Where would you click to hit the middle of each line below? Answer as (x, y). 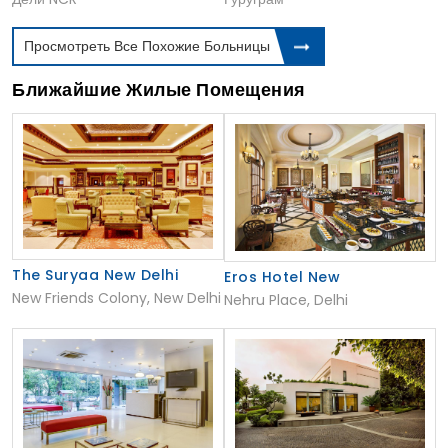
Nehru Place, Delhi (286, 299)
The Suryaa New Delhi (95, 274)
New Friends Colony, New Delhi (116, 297)
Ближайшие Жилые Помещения (159, 89)
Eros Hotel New (282, 276)
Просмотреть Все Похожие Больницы (147, 45)
